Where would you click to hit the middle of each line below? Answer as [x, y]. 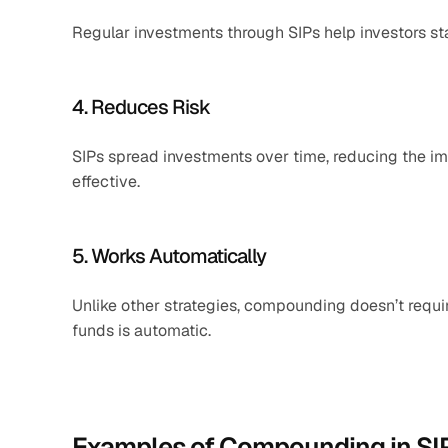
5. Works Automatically [169, 256]
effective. [106, 181]
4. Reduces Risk [141, 107]
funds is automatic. [141, 330]
